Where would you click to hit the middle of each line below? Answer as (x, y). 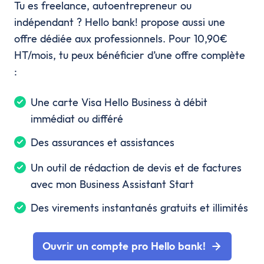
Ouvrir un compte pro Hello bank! (124, 246)
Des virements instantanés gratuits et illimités (139, 207)
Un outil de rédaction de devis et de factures (136, 167)
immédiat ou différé (77, 118)
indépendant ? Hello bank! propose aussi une (120, 22)
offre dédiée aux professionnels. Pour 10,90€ (121, 38)
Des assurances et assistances (103, 142)
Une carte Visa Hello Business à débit (119, 102)
